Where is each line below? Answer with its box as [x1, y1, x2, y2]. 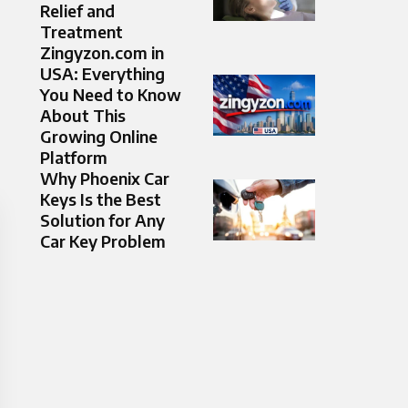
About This [40, 105, 126, 127]
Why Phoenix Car [40, 168, 169, 189]
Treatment [40, 21, 123, 43]
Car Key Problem [40, 230, 166, 252]
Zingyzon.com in [40, 42, 164, 64]
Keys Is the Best [40, 189, 161, 210]
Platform [40, 147, 107, 168]
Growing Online [40, 126, 158, 148]
